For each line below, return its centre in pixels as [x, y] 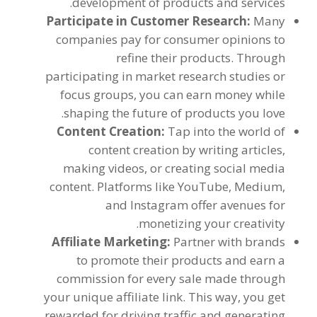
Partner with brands [230, 242]
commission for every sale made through [171, 278]
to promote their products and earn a [181, 260]
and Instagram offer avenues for [196, 205]
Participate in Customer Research [147, 21]
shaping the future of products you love [175, 113]
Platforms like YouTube [163, 186]
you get [265, 297]
